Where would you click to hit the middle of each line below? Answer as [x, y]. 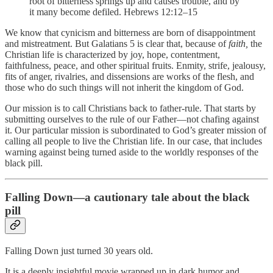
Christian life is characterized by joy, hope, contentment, [112, 54]
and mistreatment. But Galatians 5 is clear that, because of [117, 43]
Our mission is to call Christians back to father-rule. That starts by [130, 108]
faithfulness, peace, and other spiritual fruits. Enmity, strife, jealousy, [135, 65]
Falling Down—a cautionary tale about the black [127, 197]
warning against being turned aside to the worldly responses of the [132, 152]
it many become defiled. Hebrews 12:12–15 [113, 12]
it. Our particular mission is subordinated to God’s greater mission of [136, 130]
